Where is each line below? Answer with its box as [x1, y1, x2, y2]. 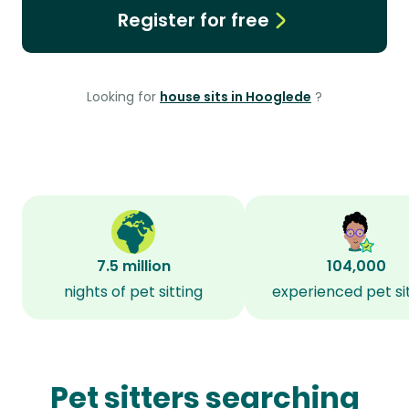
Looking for [87, 88, 160, 106]
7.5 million [96, 256, 171, 277]
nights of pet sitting [64, 281, 203, 302]
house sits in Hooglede [160, 88, 311, 106]
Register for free [117, 7, 269, 33]
